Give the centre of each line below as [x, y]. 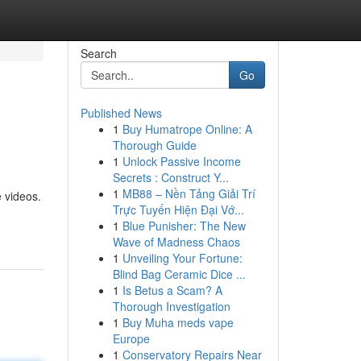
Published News [121, 113]
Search [98, 53]
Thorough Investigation [171, 306]
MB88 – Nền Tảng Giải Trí [189, 193]
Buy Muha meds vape [178, 322]
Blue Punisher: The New [184, 226]
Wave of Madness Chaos [176, 242]
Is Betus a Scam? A [172, 290]
